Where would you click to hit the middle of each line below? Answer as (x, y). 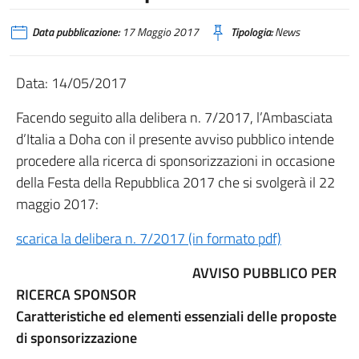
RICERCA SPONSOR (76, 294)
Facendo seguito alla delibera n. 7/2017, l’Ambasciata (174, 117)
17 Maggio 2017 (159, 32)
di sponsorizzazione (77, 338)
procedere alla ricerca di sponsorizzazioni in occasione (175, 161)
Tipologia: (252, 32)
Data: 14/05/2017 (71, 83)
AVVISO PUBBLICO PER (263, 273)
